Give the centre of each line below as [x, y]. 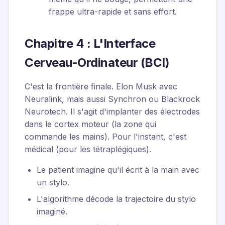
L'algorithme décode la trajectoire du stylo [116, 199]
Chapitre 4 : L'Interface [90, 43]
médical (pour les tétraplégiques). [88, 149]
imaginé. [52, 211]
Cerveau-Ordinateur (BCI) [97, 63]
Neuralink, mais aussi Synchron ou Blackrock [112, 99]
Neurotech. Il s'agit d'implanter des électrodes [112, 111]
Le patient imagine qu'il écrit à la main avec [118, 170]
